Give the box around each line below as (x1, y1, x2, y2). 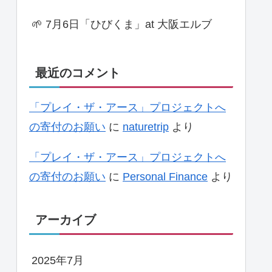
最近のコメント (35, 66, 120, 80)
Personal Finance (123, 171, 208, 183)
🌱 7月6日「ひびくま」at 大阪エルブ (32, 18, 212, 30)
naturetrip (123, 121, 169, 134)
